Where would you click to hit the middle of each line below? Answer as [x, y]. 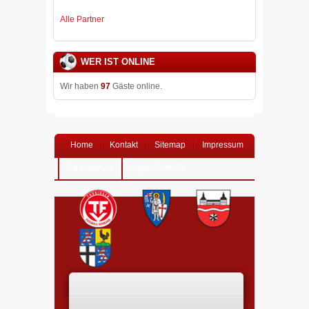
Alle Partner [82, 19]
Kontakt [124, 144]
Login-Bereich [157, 167]
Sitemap [170, 144]
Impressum [223, 144]
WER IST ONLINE [118, 61]
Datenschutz [90, 167]
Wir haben [80, 86]
